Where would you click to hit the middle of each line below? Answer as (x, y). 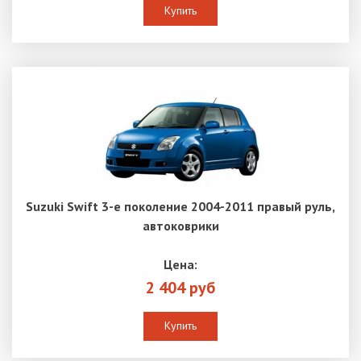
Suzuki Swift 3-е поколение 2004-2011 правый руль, (180, 207)
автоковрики (180, 226)
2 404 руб (180, 288)
